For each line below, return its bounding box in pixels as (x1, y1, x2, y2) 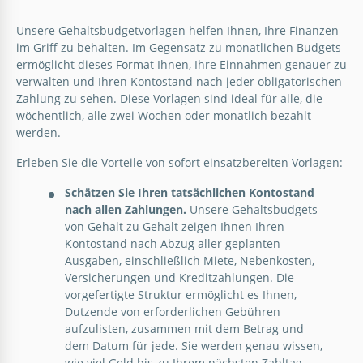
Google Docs (41, 118, 95, 131)
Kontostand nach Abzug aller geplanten (65, 235, 280, 251)
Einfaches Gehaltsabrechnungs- (35, 131, 261, 151)
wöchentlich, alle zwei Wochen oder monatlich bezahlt (16, 107, 311, 123)
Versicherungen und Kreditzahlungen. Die (65, 269, 294, 285)
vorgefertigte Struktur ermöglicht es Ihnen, (65, 286, 297, 302)
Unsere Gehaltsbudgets (186, 201, 318, 217)
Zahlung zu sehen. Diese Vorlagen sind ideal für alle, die (16, 90, 322, 106)
